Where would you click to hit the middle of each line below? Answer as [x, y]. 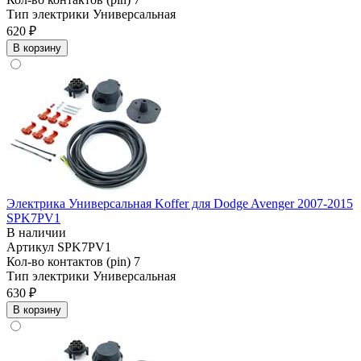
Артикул [32, 247]
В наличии [36, 233]
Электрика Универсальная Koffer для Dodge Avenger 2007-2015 [180, 204]
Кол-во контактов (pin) [70, 262]
